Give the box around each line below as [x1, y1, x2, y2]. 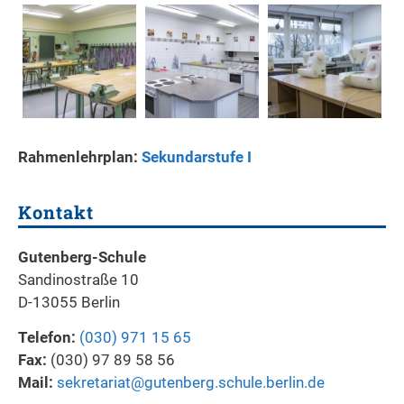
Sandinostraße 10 [18, 271, 139, 289]
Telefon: [18, 327, 76, 346]
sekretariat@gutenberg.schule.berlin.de [57, 372, 325, 391]
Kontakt [18, 200, 94, 225]
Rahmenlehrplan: [18, 147, 142, 166]
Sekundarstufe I [142, 147, 252, 166]
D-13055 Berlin [18, 293, 120, 312]
